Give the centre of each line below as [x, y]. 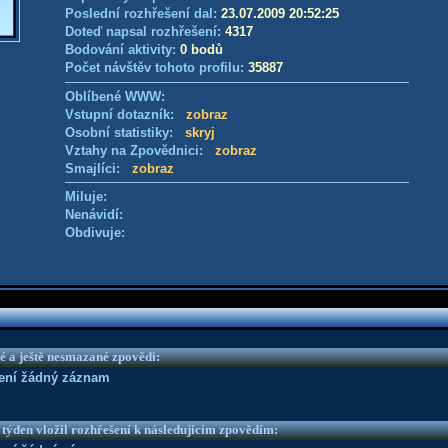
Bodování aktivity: [122, 49]
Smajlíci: [98, 168]
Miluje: [86, 196]
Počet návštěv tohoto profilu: [156, 67]
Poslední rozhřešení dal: [143, 13]
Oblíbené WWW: [115, 96]
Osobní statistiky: [125, 132]
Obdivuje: [95, 232]
